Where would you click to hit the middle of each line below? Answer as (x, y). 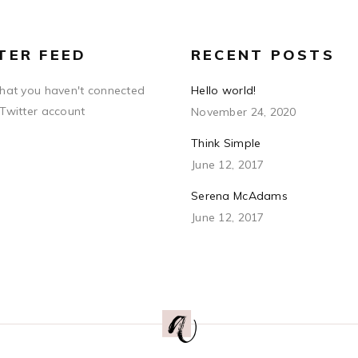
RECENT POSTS (263, 55)
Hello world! (224, 90)
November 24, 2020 (244, 112)
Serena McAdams (239, 196)
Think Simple (226, 143)
